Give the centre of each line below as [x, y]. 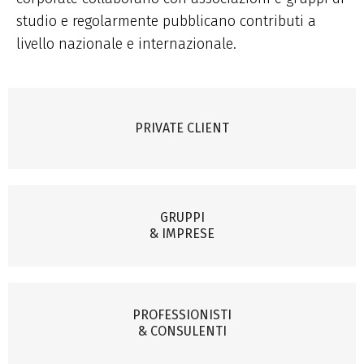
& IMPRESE [182, 234]
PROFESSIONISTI [182, 315]
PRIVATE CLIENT [182, 128]
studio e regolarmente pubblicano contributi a [166, 21]
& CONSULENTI [182, 331]
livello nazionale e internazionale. [126, 44]
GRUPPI [182, 217]
